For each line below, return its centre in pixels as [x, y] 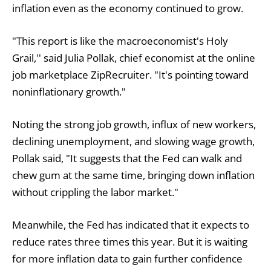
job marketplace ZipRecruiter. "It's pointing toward [130, 74]
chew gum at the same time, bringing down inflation [133, 175]
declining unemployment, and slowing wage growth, [133, 141]
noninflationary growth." [69, 91]
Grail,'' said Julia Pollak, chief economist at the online [134, 57]
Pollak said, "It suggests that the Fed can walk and [127, 158]
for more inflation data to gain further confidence [127, 259]
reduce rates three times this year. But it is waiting [130, 242]
